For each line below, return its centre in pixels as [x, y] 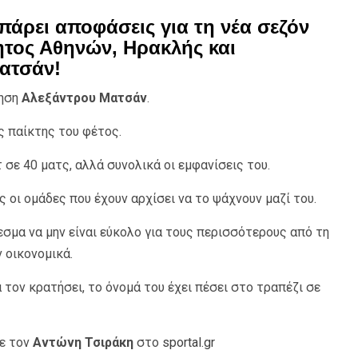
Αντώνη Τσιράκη [83, 343]
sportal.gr [188, 343]
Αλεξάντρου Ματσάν [84, 98]
